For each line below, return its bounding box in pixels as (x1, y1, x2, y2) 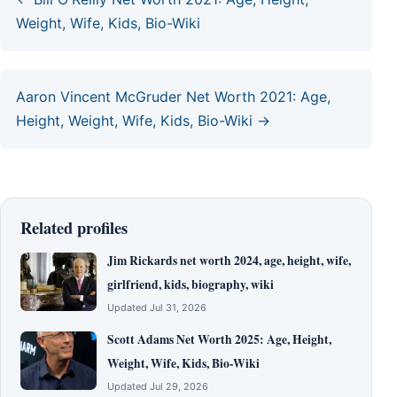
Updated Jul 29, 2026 (107, 380, 208, 393)
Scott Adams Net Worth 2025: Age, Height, (107, 331, 331, 349)
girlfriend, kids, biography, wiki (107, 276, 274, 294)
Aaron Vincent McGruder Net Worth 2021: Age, (16, 88, 331, 106)
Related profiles (20, 215, 128, 240)
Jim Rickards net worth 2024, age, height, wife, (107, 252, 351, 270)
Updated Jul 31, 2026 (107, 301, 206, 315)
